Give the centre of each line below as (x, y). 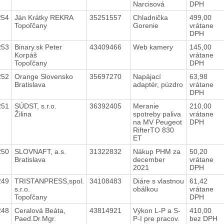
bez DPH (203, 218)
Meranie (146, 106)
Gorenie (147, 25)
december (149, 159)
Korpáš (25, 55)
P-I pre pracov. (156, 218)
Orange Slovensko (43, 76)
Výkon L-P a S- (156, 210)
